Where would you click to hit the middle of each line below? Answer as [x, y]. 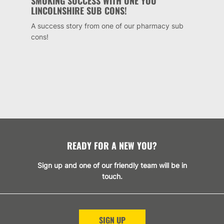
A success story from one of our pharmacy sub [107, 25]
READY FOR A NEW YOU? [112, 145]
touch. [112, 176]
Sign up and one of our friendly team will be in [112, 165]
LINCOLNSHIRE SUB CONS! [79, 10]
